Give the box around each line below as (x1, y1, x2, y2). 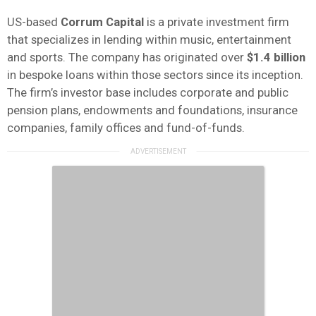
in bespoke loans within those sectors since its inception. (7, 67, 303, 82)
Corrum (61, 14, 103, 29)
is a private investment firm (144, 14, 289, 29)
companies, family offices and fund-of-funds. (7, 120, 245, 135)
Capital (106, 14, 144, 29)
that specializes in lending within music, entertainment (7, 32, 291, 47)
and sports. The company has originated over (7, 49, 247, 64)
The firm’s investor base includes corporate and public (7, 85, 288, 99)
